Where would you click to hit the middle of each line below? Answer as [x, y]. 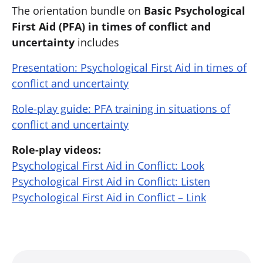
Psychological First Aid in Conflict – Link [109, 197]
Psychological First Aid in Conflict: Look [108, 166]
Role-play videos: [56, 150]
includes [98, 42]
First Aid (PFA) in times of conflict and [111, 26]
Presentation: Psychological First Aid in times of [129, 68]
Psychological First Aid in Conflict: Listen [111, 181]
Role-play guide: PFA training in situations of [121, 109]
